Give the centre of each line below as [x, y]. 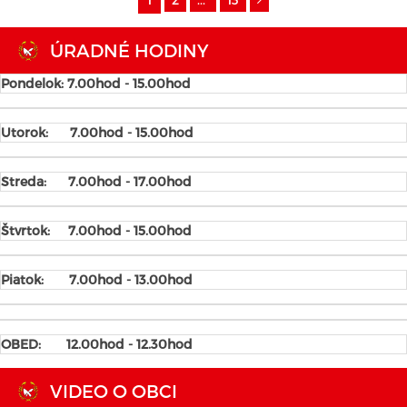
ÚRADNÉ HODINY [129, 50]
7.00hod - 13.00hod [131, 279]
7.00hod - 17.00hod [130, 181]
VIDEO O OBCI [114, 391]
